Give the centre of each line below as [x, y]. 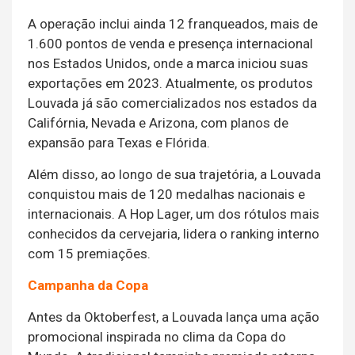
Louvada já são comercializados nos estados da [172, 103]
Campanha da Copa [88, 286]
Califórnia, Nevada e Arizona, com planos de [158, 123]
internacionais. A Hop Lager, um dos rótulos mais [174, 214]
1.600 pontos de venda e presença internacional [170, 44]
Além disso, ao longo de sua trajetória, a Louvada [174, 175]
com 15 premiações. [89, 254]
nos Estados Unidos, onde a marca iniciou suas [168, 64]
